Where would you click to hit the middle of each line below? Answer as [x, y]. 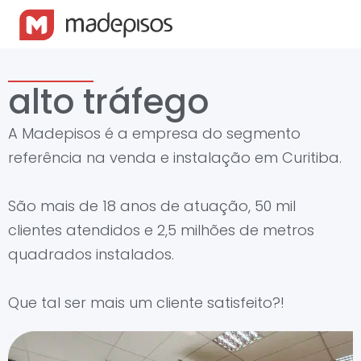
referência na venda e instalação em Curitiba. [175, 158]
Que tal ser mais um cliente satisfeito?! [146, 303]
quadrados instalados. [91, 254]
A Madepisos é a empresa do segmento [154, 133]
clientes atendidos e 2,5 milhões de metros [161, 230]
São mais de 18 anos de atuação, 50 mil [152, 206]
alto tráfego [108, 102]
